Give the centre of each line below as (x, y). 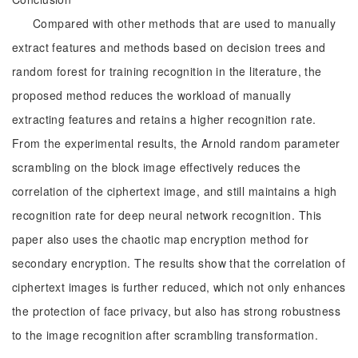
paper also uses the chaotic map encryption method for (161, 239)
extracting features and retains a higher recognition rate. (164, 119)
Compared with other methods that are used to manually (185, 23)
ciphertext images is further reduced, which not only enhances (179, 287)
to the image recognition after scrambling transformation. (165, 335)
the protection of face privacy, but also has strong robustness (177, 311)
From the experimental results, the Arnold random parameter (176, 143)
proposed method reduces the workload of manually (152, 95)
